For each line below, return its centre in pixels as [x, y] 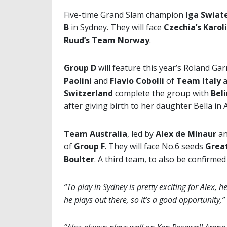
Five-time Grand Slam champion [125, 15]
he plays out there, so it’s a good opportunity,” [144, 200]
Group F [89, 147]
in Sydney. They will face [116, 28]
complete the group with [162, 93]
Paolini [78, 81]
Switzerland [88, 93]
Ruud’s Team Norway [107, 40]
